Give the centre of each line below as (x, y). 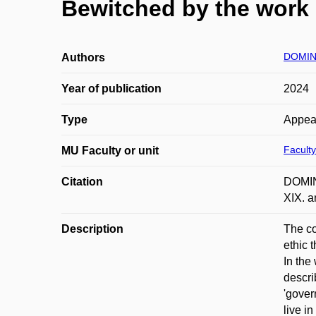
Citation (82, 182)
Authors (83, 57)
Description (92, 229)
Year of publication (111, 89)
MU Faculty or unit (110, 151)
